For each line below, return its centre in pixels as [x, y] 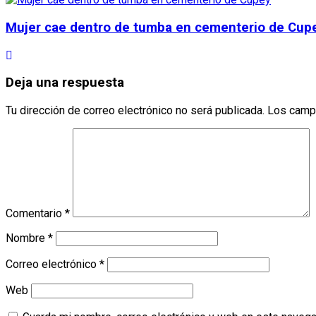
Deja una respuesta [65, 83]
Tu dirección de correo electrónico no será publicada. [135, 111]
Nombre [27, 238]
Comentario [35, 214]
